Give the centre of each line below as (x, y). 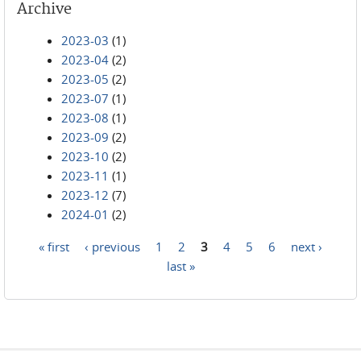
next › (307, 246)
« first (54, 246)
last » (180, 265)
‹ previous (112, 246)
